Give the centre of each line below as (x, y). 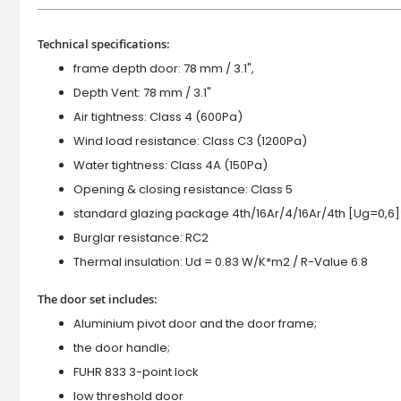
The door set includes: (98, 299)
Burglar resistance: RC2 (141, 238)
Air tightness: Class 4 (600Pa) (158, 117)
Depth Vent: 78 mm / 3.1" (142, 93)
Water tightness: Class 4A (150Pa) (171, 166)
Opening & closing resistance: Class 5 (183, 190)
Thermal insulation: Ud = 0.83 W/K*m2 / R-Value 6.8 (221, 262)
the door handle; (122, 348)
